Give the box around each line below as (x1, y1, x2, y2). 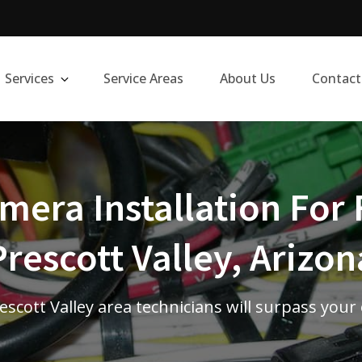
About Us (219, 69, 276, 87)
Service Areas (103, 69, 183, 87)
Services (4, 69, 54, 87)
